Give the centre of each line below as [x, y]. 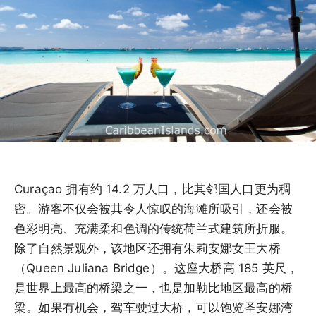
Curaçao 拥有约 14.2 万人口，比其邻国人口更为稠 [153, 189]
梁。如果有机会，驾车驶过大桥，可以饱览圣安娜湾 [153, 307]
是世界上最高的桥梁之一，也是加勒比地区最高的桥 [153, 287]
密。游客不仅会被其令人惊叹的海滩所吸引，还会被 [153, 208]
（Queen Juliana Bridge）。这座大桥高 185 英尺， [157, 268]
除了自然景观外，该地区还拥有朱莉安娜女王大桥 [147, 248]
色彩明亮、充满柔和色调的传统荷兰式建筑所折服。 [153, 228]
